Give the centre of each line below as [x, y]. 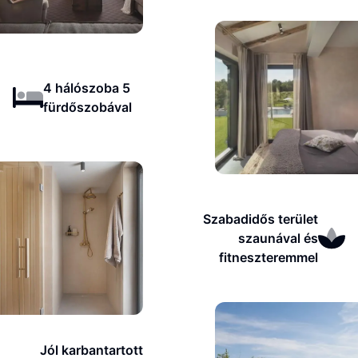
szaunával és [278, 238]
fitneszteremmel [269, 257]
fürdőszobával [87, 107]
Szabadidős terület [261, 219]
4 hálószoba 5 [86, 88]
